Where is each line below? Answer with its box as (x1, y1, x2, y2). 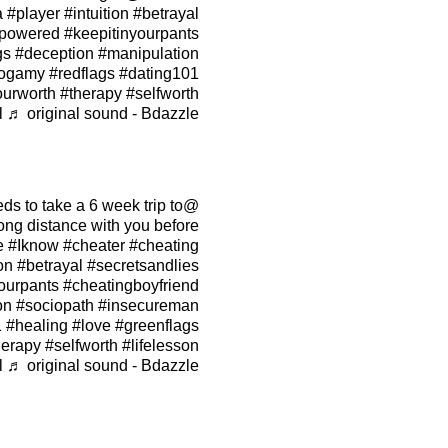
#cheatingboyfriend (62, 277, 199, 294)
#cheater (62, 237, 125, 254)
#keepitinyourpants (63, 25, 199, 42)
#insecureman (97, 297, 199, 314)
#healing (5, 317, 68, 334)
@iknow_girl (182, 197, 199, 214)
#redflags (48, 65, 115, 82)
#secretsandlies (86, 257, 199, 274)
